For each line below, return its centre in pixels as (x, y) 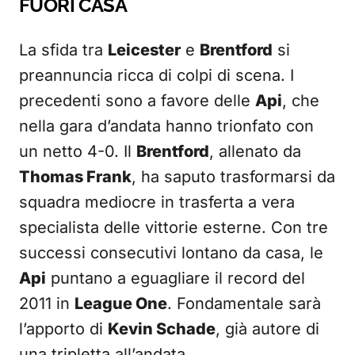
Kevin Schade (162, 329)
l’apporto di (63, 329)
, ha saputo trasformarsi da (233, 177)
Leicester (144, 50)
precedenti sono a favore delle (137, 101)
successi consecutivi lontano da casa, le (171, 253)
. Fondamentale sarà (244, 303)
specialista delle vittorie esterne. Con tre (174, 227)
